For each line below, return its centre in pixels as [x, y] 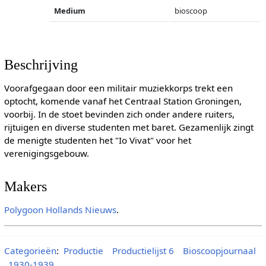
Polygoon [23, 209]
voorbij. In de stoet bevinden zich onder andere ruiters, [119, 114]
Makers [25, 186]
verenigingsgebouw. [46, 153]
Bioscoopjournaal [219, 250]
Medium [70, 11]
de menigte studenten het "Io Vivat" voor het [97, 140]
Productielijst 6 [143, 250]
